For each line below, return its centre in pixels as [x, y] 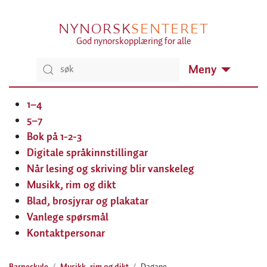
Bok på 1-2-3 [54, 137]
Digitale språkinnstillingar [87, 153]
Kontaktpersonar [66, 233]
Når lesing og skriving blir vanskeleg [111, 169]
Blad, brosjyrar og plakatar [88, 201]
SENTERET [170, 28]
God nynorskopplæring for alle [133, 41]
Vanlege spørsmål [68, 217]
